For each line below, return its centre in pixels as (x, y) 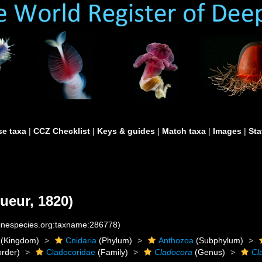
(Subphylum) (219, 240)
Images (227, 131)
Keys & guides (126, 131)
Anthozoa (176, 240)
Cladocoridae (71, 252)
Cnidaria (81, 240)
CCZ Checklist (62, 131)
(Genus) (209, 252)
